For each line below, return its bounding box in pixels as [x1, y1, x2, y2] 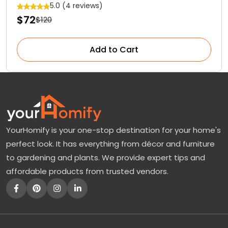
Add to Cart [90, 43, 138, 55]
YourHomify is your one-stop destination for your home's [6, 124, 221, 135]
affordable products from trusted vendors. [6, 165, 168, 177]
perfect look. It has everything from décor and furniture [6, 138, 215, 149]
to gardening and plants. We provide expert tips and [6, 152, 205, 163]
